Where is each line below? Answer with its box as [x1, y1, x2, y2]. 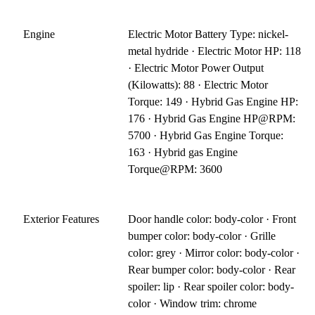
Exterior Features [23, 212, 99, 225]
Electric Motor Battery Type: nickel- [128, 27, 289, 40]
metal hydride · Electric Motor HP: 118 [128, 44, 302, 57]
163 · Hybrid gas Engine [128, 146, 238, 158]
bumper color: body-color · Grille [128, 229, 276, 242]
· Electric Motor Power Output [128, 61, 264, 74]
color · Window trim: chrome [128, 297, 257, 309]
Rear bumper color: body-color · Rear [128, 263, 296, 276]
